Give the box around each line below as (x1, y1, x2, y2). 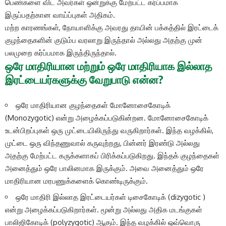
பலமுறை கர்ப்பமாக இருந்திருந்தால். (5, 47, 117, 58)
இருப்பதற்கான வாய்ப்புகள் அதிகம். (5, 10, 115, 20)
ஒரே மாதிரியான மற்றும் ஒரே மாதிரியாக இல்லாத (5, 59, 212, 73)
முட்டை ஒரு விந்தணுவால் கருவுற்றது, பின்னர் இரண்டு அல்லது (5, 138, 200, 148)
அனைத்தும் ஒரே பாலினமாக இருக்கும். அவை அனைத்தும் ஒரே (5, 163, 204, 173)
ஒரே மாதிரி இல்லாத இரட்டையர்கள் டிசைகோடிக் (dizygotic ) (16, 192, 205, 202)
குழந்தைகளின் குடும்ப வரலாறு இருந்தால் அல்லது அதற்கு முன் (5, 35, 202, 45)
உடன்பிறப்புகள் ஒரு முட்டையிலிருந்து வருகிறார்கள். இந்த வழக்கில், (5, 125, 213, 135)
